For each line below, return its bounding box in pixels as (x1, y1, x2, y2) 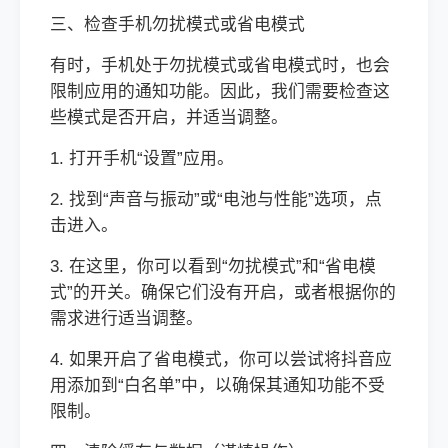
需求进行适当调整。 (50, 309, 203, 328)
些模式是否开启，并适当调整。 (50, 108, 288, 127)
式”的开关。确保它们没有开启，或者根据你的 (50, 283, 396, 302)
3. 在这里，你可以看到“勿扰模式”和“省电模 (50, 257, 376, 276)
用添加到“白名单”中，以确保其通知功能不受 (50, 376, 385, 395)
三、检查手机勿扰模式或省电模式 (50, 15, 305, 34)
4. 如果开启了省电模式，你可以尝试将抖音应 (50, 350, 392, 369)
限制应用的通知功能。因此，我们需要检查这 (50, 82, 390, 101)
